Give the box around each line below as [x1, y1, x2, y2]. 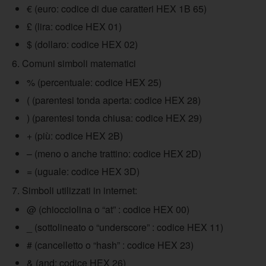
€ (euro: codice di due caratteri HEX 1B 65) [27, 2, 207, 15]
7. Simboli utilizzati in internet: [12, 183, 137, 197]
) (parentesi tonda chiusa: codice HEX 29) [27, 111, 202, 125]
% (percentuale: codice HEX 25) [27, 75, 161, 89]
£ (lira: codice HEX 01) [27, 20, 122, 33]
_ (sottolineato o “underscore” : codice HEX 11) [27, 220, 223, 234]
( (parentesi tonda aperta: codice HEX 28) [27, 93, 201, 107]
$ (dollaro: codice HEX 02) [27, 37, 138, 51]
